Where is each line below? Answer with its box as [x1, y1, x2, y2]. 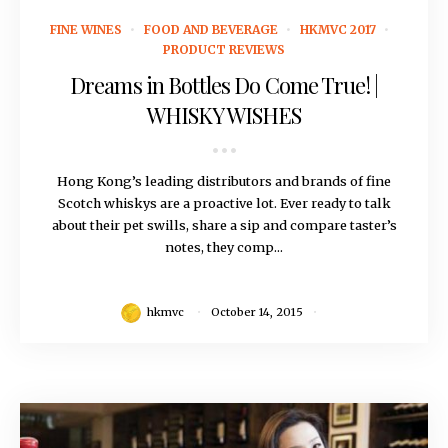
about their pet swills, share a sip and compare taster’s [51, 217, 397, 234]
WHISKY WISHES [146, 100, 302, 131]
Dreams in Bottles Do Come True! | [70, 70, 378, 101]
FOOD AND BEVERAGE [144, 22, 278, 38]
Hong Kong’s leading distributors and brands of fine [57, 173, 391, 190]
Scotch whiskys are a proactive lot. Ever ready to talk [57, 195, 391, 212]
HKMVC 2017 [300, 22, 376, 38]
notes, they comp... [165, 239, 283, 256]
